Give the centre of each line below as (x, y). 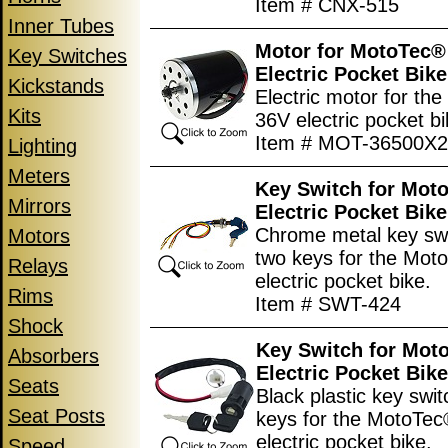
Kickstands (56, 86)
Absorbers (53, 356)
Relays (38, 266)
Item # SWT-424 (328, 304)
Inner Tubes (61, 26)
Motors (39, 236)
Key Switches (67, 56)
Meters (39, 176)
